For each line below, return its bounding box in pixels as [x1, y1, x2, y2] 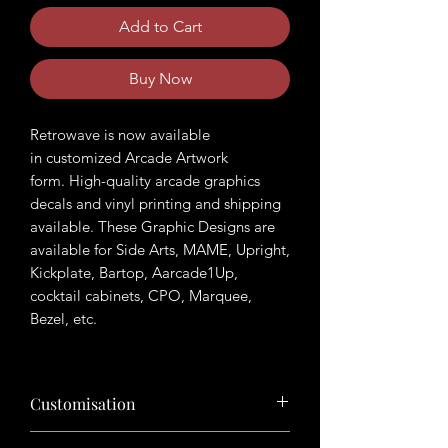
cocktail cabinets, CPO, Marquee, [30, 286, 252, 306]
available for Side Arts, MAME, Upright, [30, 240, 290, 260]
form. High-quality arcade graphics [30, 171, 260, 191]
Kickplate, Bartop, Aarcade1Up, [30, 263, 238, 283]
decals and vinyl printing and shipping [30, 194, 281, 214]
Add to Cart [118, 17, 202, 37]
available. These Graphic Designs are [30, 217, 275, 237]
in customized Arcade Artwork [30, 148, 228, 168]
